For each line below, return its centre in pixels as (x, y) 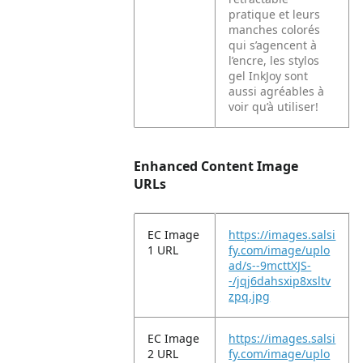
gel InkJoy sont (269, 76)
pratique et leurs (275, 14)
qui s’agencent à (273, 45)
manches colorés (275, 30)
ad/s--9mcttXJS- (270, 265)
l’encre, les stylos (274, 60)
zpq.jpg (250, 296)
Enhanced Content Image (216, 166)
